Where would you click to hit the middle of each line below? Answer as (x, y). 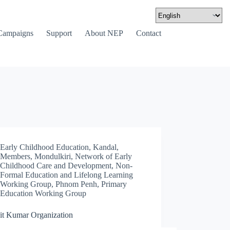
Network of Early (104, 156)
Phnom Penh (76, 184)
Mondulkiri (53, 156)
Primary (114, 184)
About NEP (104, 33)
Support (59, 33)
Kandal (105, 147)
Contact (148, 33)
